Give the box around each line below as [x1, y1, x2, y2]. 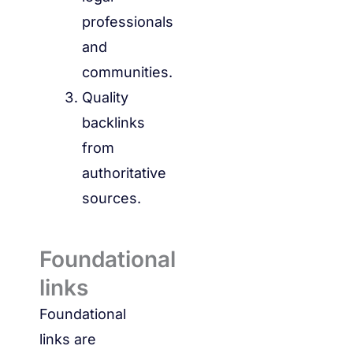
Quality [82, 89, 128, 106]
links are [39, 331, 96, 348]
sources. [82, 190, 141, 207]
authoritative [82, 165, 166, 182]
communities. [82, 64, 173, 81]
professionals [82, 13, 173, 31]
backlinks [82, 114, 145, 132]
